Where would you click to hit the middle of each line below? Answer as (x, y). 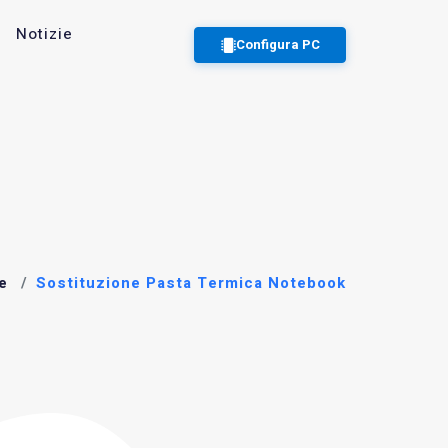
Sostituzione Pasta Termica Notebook (191, 282)
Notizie (44, 34)
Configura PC (277, 44)
